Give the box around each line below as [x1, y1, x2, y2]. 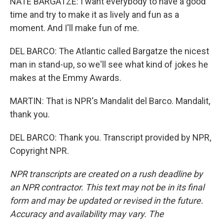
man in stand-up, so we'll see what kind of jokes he [10, 59, 208, 70]
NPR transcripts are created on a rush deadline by [10, 169, 203, 179]
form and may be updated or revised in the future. [10, 195, 203, 206]
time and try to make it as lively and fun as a [10, 9, 179, 20]
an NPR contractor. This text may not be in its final [10, 182, 204, 192]
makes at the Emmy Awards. [10, 73, 121, 83]
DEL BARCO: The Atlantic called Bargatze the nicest [10, 46, 209, 56]
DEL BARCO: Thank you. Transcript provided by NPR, [10, 132, 211, 143]
